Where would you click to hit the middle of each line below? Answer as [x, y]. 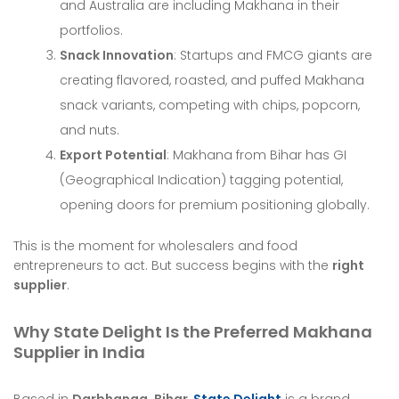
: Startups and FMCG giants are [273, 56]
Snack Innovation [117, 56]
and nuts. [90, 130]
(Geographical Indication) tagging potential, [202, 180]
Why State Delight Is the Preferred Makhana [193, 332]
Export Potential [114, 155]
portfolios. [92, 31]
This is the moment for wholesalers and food [155, 246]
